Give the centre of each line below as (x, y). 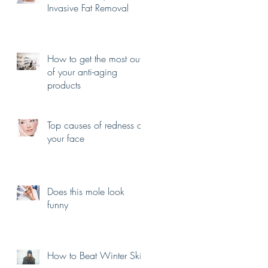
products (64, 85)
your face (66, 138)
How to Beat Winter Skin (97, 255)
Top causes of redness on (97, 125)
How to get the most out (95, 59)
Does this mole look (86, 191)
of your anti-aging (82, 72)
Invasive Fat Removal (88, 8)
